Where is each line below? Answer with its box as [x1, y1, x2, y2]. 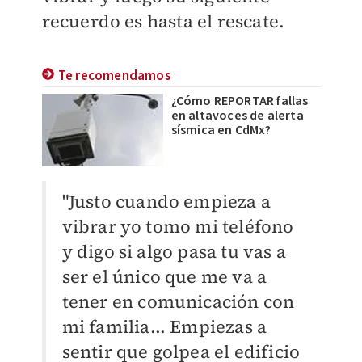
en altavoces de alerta [170, 107, 304, 124]
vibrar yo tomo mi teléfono [61, 214, 294, 238]
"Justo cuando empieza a [61, 189, 271, 213]
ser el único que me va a [61, 264, 267, 288]
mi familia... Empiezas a [61, 314, 267, 339]
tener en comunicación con [61, 289, 295, 314]
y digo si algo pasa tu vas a [61, 239, 287, 263]
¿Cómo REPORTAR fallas [170, 92, 309, 110]
